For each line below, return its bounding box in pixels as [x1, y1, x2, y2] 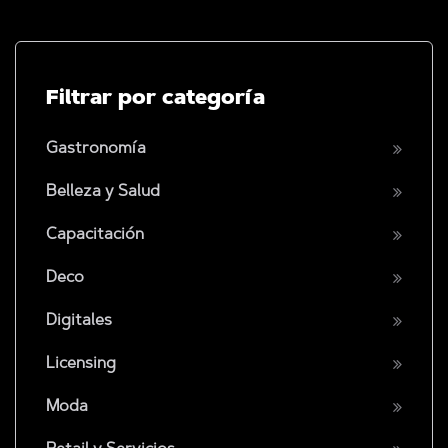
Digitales [46, 313, 112, 329]
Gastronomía [46, 141, 146, 157]
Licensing [46, 356, 116, 372]
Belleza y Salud [46, 184, 160, 200]
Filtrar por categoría [46, 89, 265, 109]
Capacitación [46, 227, 144, 243]
